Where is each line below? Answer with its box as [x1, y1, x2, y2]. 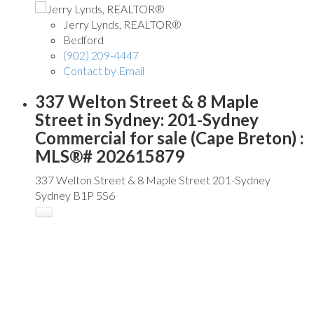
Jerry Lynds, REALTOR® [63, 17, 182, 31]
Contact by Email [63, 63, 144, 77]
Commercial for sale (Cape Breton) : [35, 127, 303, 148]
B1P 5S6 [73, 188, 115, 202]
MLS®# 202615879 [35, 145, 184, 166]
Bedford [63, 32, 104, 46]
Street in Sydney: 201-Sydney [35, 109, 259, 130]
